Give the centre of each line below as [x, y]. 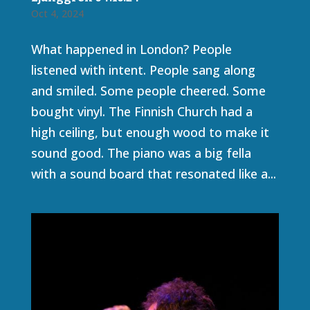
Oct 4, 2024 [57, 13]
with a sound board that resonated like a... [153, 173]
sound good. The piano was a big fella [141, 153]
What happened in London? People [131, 49]
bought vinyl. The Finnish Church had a [142, 111]
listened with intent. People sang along [143, 70]
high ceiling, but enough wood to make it [150, 132]
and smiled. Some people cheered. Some [148, 90]
